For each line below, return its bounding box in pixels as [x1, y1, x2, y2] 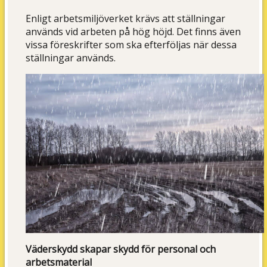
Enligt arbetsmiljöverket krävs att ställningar [26, 12, 226, 26]
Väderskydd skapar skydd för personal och [26, 243, 216, 256]
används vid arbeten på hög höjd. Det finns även [26, 25, 241, 39]
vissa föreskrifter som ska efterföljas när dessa [26, 38, 237, 52]
